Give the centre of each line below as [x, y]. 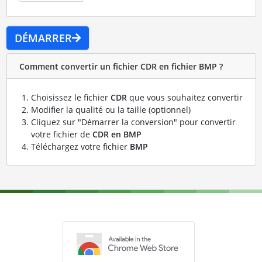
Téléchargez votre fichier [80, 147]
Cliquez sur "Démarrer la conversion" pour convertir [133, 122]
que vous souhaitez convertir [185, 98]
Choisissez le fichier [70, 98]
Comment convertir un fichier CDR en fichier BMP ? [121, 66]
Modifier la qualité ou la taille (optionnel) [111, 110]
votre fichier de [61, 135]
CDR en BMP [117, 135]
